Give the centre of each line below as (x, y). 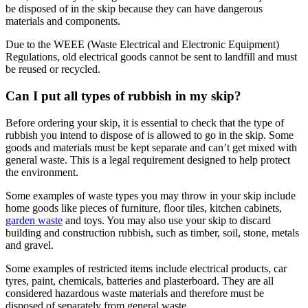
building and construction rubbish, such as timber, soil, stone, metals (152, 232)
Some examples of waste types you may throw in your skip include (151, 195)
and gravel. (30, 245)
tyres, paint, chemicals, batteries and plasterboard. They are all (140, 280)
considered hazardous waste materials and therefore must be (135, 293)
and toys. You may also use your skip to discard (167, 220)
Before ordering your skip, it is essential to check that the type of (145, 122)
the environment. (42, 172)
